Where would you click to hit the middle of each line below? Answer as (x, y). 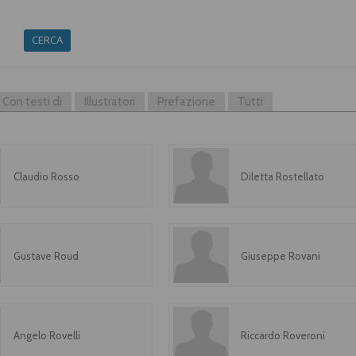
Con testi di (32, 102)
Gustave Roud (46, 256)
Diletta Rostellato (283, 176)
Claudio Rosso (46, 176)
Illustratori (110, 102)
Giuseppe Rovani (281, 256)
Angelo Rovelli (46, 335)
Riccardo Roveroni (283, 335)
